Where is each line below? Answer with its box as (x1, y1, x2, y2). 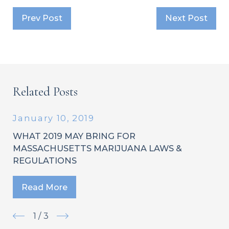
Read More (21, 181, 68, 192)
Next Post (165, 13, 208, 24)
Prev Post (21, 13, 63, 24)
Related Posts (13, 84, 78, 99)
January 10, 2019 (13, 113, 95, 124)
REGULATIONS (13, 155, 77, 166)
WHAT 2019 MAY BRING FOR (13, 130, 136, 141)
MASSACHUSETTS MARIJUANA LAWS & (13, 143, 182, 153)
